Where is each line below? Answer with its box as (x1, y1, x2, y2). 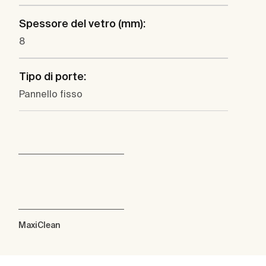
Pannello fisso (19, 88, 83, 100)
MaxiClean (18, 220, 61, 230)
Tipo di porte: (19, 70, 86, 83)
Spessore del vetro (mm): (19, 17, 145, 30)
